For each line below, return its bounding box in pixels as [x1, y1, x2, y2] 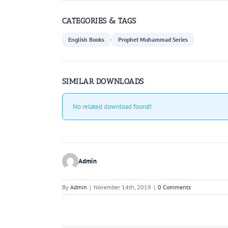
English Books [68, 35, 104, 43]
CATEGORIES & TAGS [62, 16, 136, 25]
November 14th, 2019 [94, 183, 151, 191]
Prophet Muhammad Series [118, 35, 188, 43]
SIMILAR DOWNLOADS [62, 76, 144, 86]
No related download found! [73, 102, 152, 111]
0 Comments [158, 183, 191, 191]
